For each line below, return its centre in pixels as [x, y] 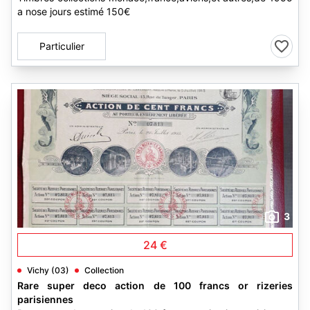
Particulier [62, 46]
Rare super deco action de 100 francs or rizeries [155, 285]
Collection [104, 270]
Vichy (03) [48, 270]
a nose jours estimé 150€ [74, 11]
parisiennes [45, 299]
